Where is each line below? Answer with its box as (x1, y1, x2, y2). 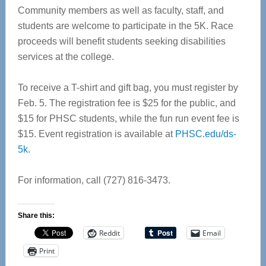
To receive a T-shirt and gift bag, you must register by (17, 83, 238, 93)
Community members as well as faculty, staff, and (17, 5, 224, 15)
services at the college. (17, 52, 114, 62)
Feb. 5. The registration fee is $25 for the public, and (17, 98, 236, 108)
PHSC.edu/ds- (175, 129, 236, 139)
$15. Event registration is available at (17, 129, 175, 139)
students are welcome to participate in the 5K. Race (17, 21, 233, 31)
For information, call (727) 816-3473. (17, 175, 170, 185)
